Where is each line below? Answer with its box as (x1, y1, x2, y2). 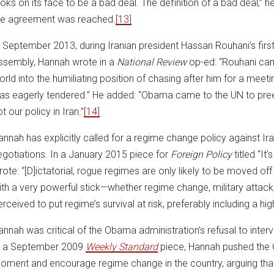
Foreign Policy (171, 148, 232, 160)
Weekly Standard (86, 240, 158, 253)
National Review (117, 56, 189, 68)
